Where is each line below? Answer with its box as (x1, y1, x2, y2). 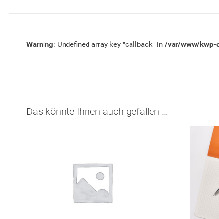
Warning (26, 40, 53, 49)
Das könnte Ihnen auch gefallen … (26, 106, 168, 117)
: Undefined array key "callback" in (53, 40, 165, 49)
